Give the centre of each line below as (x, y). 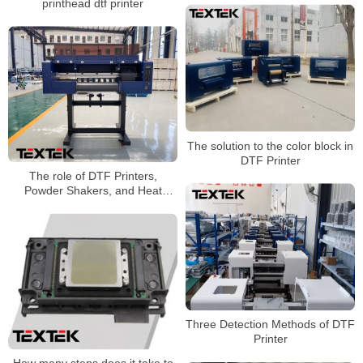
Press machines (93, 205)
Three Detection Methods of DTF (270, 325)
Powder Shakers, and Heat (93, 190)
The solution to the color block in (270, 145)
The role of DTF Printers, (93, 175)
